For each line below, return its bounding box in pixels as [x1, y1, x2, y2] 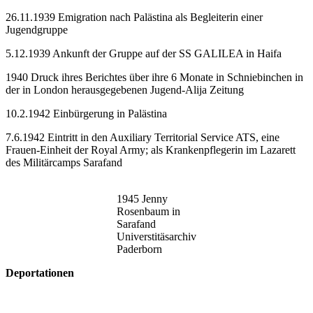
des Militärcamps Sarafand [6, 156, 122, 168]
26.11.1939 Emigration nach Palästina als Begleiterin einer [6, 10, 263, 23]
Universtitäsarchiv [117, 230, 196, 242]
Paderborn [117, 242, 162, 255]
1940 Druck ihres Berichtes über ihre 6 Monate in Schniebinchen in [6, 71, 303, 83]
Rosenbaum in [117, 205, 180, 217]
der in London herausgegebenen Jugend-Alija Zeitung [6, 83, 244, 96]
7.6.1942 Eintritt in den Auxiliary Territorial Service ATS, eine [6, 131, 279, 143]
